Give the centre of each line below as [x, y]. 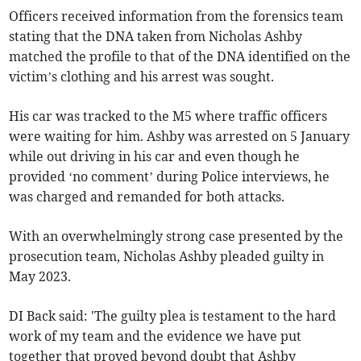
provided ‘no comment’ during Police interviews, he [170, 177]
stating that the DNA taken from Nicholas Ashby [156, 37]
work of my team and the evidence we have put [156, 336]
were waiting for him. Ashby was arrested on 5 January [180, 137]
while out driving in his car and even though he [155, 157]
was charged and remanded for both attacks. [147, 197]
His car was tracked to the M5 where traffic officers [168, 116]
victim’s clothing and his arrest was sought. [142, 77]
